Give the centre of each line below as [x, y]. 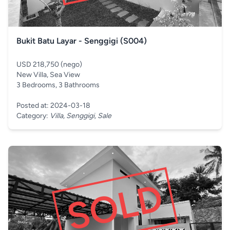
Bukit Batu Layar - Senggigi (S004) [82, 41]
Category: [33, 116]
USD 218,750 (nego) [49, 64]
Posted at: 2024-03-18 [53, 106]
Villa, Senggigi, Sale [81, 116]
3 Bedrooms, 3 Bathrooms [58, 85]
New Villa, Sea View [48, 75]
